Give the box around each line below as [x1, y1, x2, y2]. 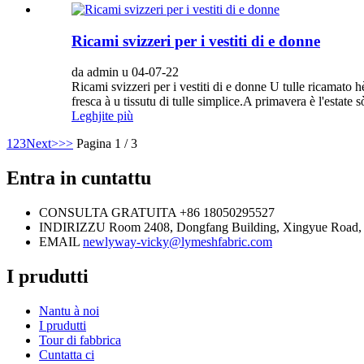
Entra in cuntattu [6, 167, 151, 189]
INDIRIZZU [39, 220, 106, 235]
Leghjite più [71, 109, 133, 123]
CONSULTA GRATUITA [39, 206, 176, 220]
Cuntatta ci [39, 347, 94, 362]
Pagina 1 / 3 [76, 136, 137, 151]
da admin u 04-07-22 [71, 65, 179, 80]
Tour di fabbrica [39, 332, 121, 347]
